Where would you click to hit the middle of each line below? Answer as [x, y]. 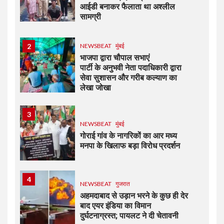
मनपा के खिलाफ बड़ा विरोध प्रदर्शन [130, 145]
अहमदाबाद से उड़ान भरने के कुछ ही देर [134, 195]
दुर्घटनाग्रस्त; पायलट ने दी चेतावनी [129, 215]
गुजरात [123, 183]
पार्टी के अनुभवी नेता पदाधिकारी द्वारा [131, 67]
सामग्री [90, 16]
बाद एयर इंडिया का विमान [115, 205]
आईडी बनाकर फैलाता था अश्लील [127, 6]
